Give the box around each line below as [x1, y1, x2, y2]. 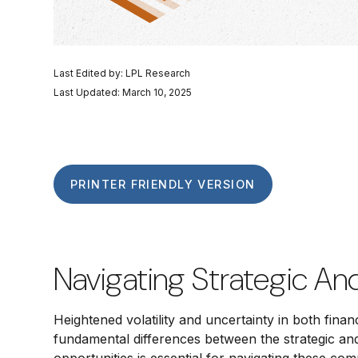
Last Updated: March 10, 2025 [54, 86, 192, 98]
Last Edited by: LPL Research [54, 67, 190, 79]
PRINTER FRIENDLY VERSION [70, 177, 256, 191]
